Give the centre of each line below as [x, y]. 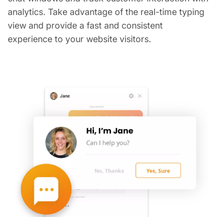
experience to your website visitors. [79, 39]
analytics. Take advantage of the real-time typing [106, 12]
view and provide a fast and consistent [85, 25]
